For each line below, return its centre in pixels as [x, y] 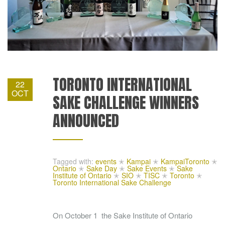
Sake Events [147, 168]
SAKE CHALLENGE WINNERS [126, 102]
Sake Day [102, 168]
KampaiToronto [185, 161]
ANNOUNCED [86, 121]
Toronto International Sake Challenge [112, 182]
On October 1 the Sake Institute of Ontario [123, 215]
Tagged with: [73, 161]
